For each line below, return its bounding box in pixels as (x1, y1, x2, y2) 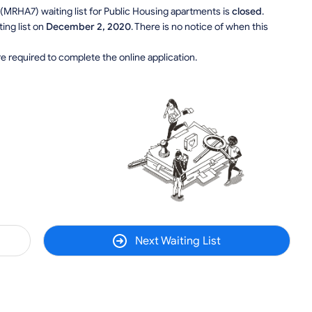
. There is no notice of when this (131, 21, 268, 33)
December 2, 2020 (46, 21, 131, 33)
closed (232, 6, 262, 18)
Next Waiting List (134, 233, 221, 248)
